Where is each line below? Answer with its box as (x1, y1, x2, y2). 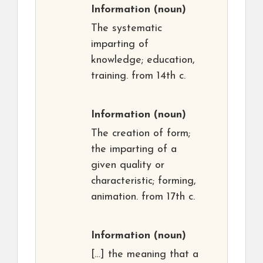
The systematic (91, 23, 162, 35)
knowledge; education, (91, 55, 195, 66)
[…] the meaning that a (91, 249, 198, 261)
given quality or (91, 160, 164, 171)
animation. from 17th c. (91, 191, 195, 203)
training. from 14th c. (91, 70, 186, 82)
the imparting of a (91, 144, 177, 156)
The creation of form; (91, 128, 190, 140)
